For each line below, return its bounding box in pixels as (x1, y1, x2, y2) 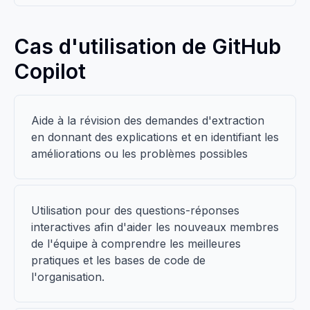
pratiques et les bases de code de (31, 253, 206, 267)
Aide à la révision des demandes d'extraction (31, 113, 264, 127)
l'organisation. (31, 270, 104, 284)
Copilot (14, 59, 86, 84)
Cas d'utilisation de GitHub (14, 34, 281, 59)
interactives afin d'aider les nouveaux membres (31, 220, 279, 234)
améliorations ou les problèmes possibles (31, 147, 248, 161)
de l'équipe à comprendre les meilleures (31, 237, 241, 250)
